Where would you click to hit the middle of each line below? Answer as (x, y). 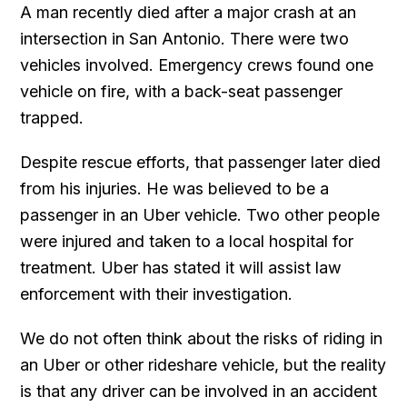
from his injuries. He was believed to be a (175, 188)
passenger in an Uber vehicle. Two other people (200, 214)
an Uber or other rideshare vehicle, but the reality (203, 364)
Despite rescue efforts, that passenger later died (201, 162)
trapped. (52, 117)
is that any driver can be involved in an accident (199, 391)
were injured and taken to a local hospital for (187, 241)
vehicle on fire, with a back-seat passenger (182, 91)
